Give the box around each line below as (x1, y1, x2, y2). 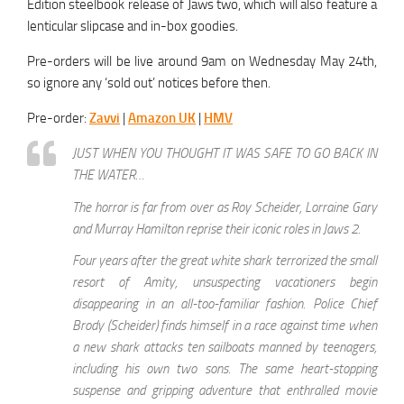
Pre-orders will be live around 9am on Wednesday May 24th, (27, 53, 377, 70)
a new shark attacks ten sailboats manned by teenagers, (72, 338, 377, 355)
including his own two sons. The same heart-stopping (72, 360, 377, 377)
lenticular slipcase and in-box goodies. (27, 18, 238, 35)
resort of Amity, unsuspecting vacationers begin (72, 273, 377, 290)
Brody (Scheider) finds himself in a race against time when (72, 317, 377, 334)
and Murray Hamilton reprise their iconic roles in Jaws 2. (72, 220, 361, 237)
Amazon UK (128, 110, 196, 127)
